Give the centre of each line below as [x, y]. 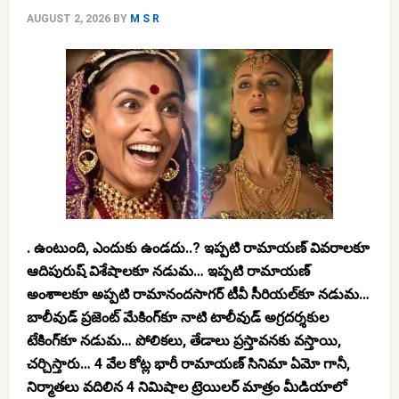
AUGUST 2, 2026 [68, 19]
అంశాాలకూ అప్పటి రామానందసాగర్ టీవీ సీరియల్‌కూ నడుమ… [198, 294]
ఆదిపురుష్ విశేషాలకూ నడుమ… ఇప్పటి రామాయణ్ [168, 271]
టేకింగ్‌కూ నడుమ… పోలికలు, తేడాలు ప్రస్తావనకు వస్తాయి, [183, 341]
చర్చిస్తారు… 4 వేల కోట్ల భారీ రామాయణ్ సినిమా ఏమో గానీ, [188, 364]
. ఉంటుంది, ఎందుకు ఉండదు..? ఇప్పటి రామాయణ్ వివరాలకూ [198, 248]
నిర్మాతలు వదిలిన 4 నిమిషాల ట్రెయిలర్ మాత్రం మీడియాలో [186, 387]
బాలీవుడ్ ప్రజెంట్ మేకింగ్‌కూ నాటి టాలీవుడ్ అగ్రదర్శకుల [177, 318]
